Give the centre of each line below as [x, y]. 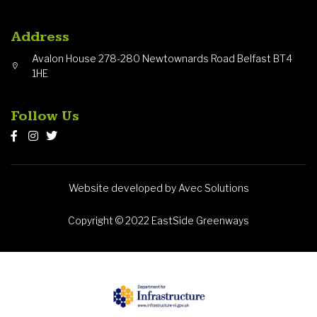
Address [40, 37]
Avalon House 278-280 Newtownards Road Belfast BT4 [162, 59]
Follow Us [45, 116]
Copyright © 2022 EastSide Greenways [158, 220]
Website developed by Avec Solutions [158, 188]
